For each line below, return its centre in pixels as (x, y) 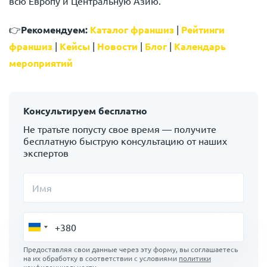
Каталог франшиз (132, 30)
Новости (117, 46)
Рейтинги (203, 30)
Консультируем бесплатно (85, 111)
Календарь (200, 46)
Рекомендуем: (55, 30)
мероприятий (41, 63)
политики (195, 258)
